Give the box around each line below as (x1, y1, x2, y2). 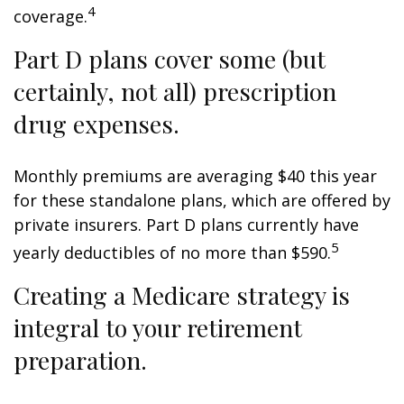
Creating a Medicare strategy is (14, 279, 350, 311)
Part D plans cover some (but (14, 42, 326, 75)
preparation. (14, 344, 147, 376)
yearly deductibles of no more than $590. (14, 242, 331, 263)
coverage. (14, 5, 87, 27)
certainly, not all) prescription (14, 75, 336, 107)
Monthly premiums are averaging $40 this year (14, 165, 377, 187)
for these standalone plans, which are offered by (14, 189, 390, 211)
